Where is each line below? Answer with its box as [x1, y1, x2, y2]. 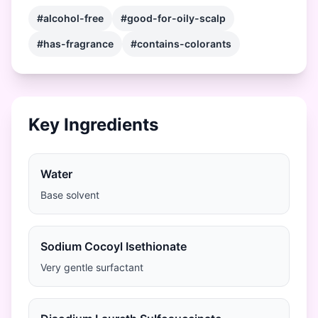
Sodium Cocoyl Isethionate [40, 239, 187, 253]
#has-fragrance [37, 38, 114, 50]
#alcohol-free [37, 12, 104, 24]
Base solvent [40, 189, 99, 201]
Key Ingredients [28, 114, 158, 135]
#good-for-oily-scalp [121, 12, 226, 24]
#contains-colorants [131, 38, 231, 50]
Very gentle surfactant [40, 261, 143, 273]
